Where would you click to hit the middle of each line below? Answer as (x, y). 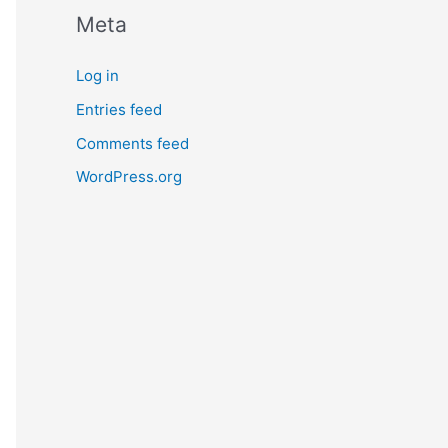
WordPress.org (129, 177)
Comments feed (132, 143)
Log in (97, 75)
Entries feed (119, 109)
